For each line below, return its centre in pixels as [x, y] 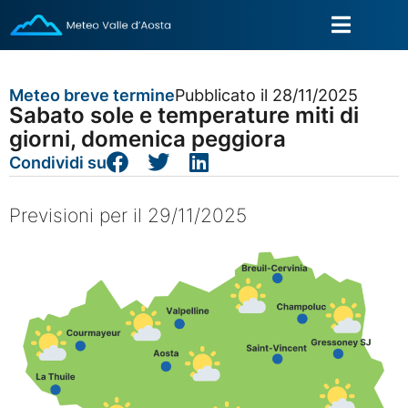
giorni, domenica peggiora [148, 139]
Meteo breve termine [92, 95]
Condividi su [58, 162]
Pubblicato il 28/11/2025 [266, 95]
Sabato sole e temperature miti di [184, 115]
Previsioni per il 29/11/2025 [128, 215]
